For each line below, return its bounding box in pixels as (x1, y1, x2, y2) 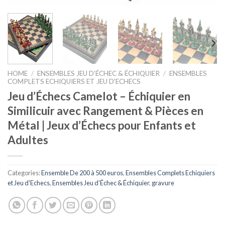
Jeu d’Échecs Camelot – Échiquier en (8, 89, 190, 103)
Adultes (8, 133, 48, 147)
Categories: (8, 168, 41, 177)
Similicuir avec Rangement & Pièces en (8, 103, 203, 118)
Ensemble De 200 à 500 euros (41, 168, 123, 177)
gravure (152, 178, 174, 187)
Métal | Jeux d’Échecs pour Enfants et (8, 118, 196, 132)
